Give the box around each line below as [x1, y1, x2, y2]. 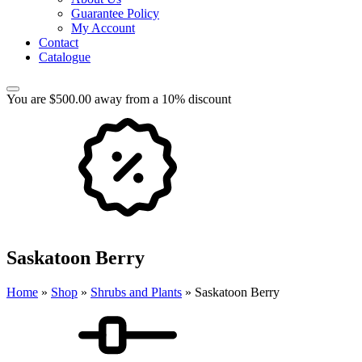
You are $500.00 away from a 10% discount [6, 92, 231, 106]
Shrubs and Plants [90, 284, 182, 299]
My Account [71, 21, 135, 35]
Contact [39, 36, 78, 49]
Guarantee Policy [71, 6, 159, 20]
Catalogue [39, 50, 90, 64]
